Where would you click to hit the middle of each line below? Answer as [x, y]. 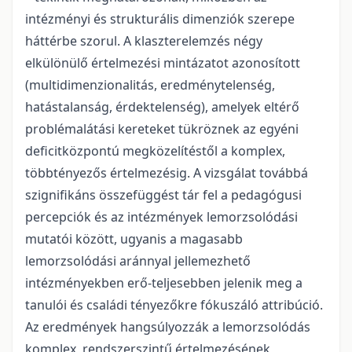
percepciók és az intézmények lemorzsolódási [161, 216]
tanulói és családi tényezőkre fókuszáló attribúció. [174, 304]
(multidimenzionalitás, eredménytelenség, [150, 84]
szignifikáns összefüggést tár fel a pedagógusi [163, 194]
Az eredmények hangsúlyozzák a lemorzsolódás [168, 326]
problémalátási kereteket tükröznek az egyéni [162, 128]
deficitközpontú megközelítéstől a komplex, [155, 150]
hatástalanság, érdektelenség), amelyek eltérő [162, 106]
